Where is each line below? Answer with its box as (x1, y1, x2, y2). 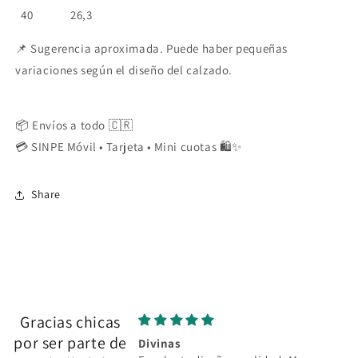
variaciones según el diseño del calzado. (15, 62, 233, 78)
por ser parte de (14, 332, 127, 353)
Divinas (138, 335, 181, 351)
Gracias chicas (20, 311, 121, 332)
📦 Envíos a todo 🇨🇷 (15, 117, 133, 133)
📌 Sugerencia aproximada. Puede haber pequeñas (15, 40, 288, 56)
